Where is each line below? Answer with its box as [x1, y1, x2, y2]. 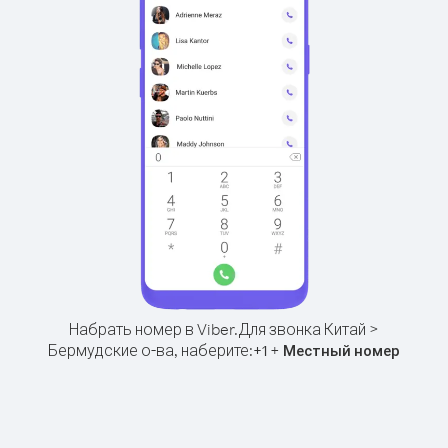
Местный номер [283, 341, 400, 360]
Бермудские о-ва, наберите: [48, 340, 253, 360]
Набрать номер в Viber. [69, 319, 238, 339]
